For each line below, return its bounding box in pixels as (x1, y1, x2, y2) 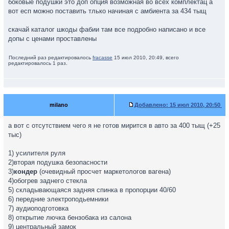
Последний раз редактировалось (9, 55, 93, 60)
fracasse (93, 55, 112, 60)
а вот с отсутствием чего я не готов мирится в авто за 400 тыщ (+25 (8, 122, 220, 129)
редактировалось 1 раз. (8, 60, 67, 66)
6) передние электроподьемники (8, 195, 108, 203)
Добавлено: (134, 102, 168, 108)
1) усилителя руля (8, 149, 65, 157)
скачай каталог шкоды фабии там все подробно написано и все (8, 26, 205, 33)
